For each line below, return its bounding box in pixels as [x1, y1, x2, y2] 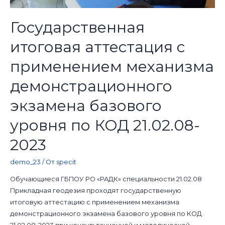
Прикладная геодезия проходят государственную [10, 187, 181, 195]
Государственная [10, 18, 145, 37]
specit [56, 158, 76, 166]
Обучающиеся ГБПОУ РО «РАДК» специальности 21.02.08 [10, 175, 202, 183]
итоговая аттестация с [10, 38, 185, 57]
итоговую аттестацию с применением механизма [10, 198, 179, 206]
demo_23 [10, 158, 41, 166]
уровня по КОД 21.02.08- [10, 116, 200, 135]
